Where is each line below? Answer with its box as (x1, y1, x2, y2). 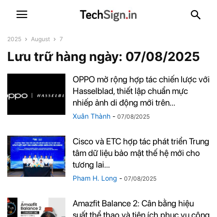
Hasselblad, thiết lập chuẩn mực (73, 86, 188, 96)
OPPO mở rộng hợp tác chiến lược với (73, 74, 210, 84)
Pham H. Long (73, 174, 117, 182)
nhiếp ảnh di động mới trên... (73, 97, 175, 108)
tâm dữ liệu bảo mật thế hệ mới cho (73, 148, 200, 158)
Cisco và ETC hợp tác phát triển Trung (73, 136, 209, 146)
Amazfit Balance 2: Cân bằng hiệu (73, 198, 194, 208)
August (31, 35, 50, 43)
